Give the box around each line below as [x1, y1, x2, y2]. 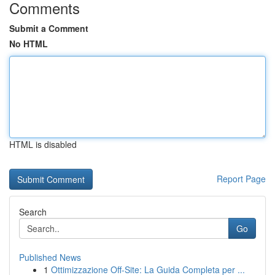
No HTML [9, 37, 48, 50]
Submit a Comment [9, 22, 88, 34]
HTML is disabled [9, 138, 77, 150]
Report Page [217, 172, 266, 185]
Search [19, 206, 47, 218]
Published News [19, 251, 81, 263]
